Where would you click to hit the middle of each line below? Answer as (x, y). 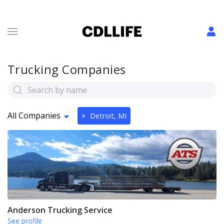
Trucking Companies (67, 69)
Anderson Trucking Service (60, 210)
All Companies (34, 115)
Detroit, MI (108, 115)
